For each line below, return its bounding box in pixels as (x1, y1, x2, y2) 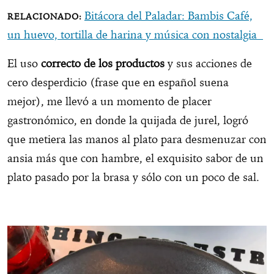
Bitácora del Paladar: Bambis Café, (84, 9, 253, 23)
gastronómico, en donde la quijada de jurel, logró (7, 113, 248, 128)
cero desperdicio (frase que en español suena (7, 75, 229, 90)
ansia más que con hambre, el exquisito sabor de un (7, 151, 264, 166)
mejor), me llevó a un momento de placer (7, 94, 212, 109)
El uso (7, 56, 38, 71)
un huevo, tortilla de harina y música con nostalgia (7, 28, 263, 42)
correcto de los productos (38, 56, 168, 71)
